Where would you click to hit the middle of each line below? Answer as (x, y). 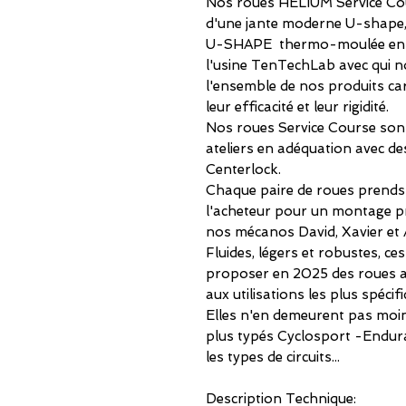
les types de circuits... (273, 357)
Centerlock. (243, 169)
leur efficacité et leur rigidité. (297, 106)
